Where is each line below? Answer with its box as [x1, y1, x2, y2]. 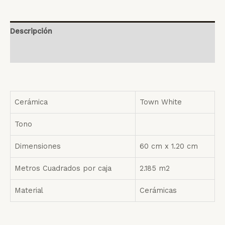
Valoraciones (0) [10, 47, 68, 57]
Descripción [10, 27, 52, 36]
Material [15, 186, 43, 195]
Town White [140, 97, 182, 107]
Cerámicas [140, 186, 177, 195]
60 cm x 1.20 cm [140, 142, 198, 151]
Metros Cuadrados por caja [15, 164, 111, 173]
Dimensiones [15, 142, 61, 151]
